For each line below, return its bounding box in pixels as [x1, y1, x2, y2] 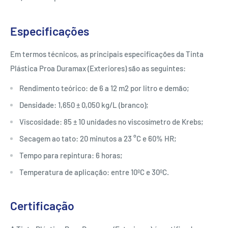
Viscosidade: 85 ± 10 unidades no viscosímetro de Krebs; [19, 117, 204, 126]
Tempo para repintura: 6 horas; [19, 150, 123, 160]
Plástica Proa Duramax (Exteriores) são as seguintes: [10, 64, 186, 73]
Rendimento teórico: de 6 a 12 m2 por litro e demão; [19, 83, 189, 93]
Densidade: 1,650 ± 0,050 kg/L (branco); [19, 100, 149, 109]
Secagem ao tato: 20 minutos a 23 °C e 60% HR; [19, 133, 177, 143]
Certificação [10, 198, 74, 213]
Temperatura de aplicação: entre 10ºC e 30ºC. [19, 167, 169, 177]
